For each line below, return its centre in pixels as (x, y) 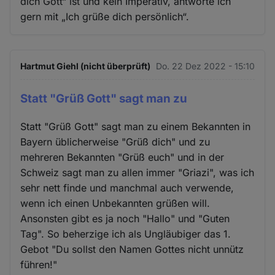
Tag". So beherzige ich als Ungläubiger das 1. (126, 234)
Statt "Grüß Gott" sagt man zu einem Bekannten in (136, 127)
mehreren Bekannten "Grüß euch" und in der (122, 157)
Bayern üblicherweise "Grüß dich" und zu (115, 142)
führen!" (39, 265)
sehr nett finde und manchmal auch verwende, (127, 188)
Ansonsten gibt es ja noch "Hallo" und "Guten (125, 219)
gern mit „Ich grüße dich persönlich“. (105, 17)
